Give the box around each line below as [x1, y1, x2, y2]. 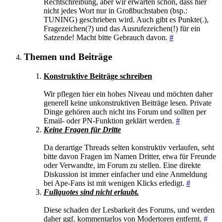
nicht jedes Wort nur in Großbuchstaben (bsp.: [44, 6, 187, 15]
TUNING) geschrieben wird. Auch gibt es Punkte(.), [44, 15, 209, 24]
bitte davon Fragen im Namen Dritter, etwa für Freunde [44, 152, 216, 161]
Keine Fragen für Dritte [44, 125, 121, 134]
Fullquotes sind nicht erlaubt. [44, 187, 139, 196]
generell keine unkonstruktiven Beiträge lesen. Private [44, 98, 212, 107]
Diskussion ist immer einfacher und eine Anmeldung [44, 169, 207, 178]
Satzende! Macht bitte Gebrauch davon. [44, 33, 169, 42]
